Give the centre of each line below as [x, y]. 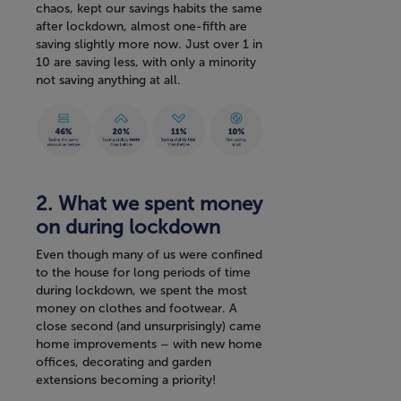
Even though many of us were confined [149, 255]
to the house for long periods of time [143, 273]
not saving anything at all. [108, 80]
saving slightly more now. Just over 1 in [149, 44]
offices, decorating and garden [124, 363]
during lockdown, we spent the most [141, 291]
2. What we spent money [149, 204]
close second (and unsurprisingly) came [149, 327]
